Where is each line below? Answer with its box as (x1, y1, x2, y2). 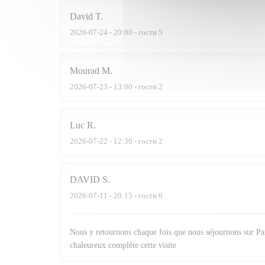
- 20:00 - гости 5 (108, 28, 163, 37)
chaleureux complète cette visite (70, 241, 176, 250)
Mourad (70, 66, 99, 76)
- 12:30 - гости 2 (108, 137, 163, 146)
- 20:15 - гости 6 (108, 191, 163, 201)
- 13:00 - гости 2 (108, 82, 163, 92)
